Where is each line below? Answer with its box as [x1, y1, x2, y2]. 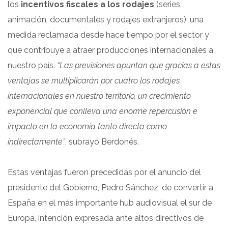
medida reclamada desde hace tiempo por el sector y [8, 30, 209, 40]
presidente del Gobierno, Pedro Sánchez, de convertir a [8, 182, 213, 192]
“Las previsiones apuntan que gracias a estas [57, 60, 220, 70]
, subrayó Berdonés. [65, 136, 139, 147]
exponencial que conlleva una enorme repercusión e [8, 106, 197, 116]
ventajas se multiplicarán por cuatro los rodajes [8, 75, 180, 85]
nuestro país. [8, 60, 57, 70]
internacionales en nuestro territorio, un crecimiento [8, 91, 191, 101]
